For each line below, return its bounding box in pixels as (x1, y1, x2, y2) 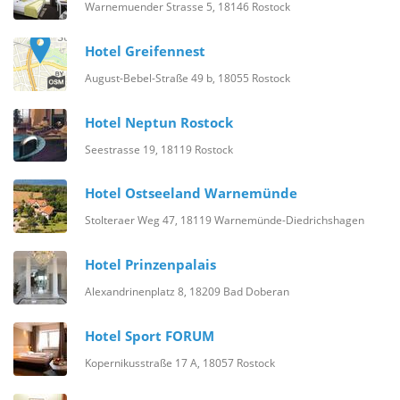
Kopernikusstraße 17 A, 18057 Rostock (85, 355, 275, 371)
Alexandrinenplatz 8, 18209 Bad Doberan (85, 284, 289, 299)
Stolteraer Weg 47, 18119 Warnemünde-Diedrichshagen (85, 212, 364, 228)
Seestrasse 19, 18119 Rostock (85, 142, 233, 157)
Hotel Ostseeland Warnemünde (85, 183, 297, 204)
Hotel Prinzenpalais (85, 254, 216, 275)
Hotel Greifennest (85, 41, 205, 62)
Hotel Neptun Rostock (85, 112, 233, 133)
